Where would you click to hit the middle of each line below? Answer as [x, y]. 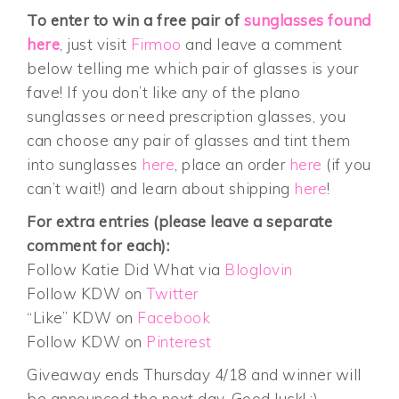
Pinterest [179, 342]
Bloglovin [259, 270]
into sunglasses [85, 165]
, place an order [232, 165]
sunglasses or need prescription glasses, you [187, 117]
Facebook [174, 318]
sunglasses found [307, 20]
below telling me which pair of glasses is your [193, 69]
